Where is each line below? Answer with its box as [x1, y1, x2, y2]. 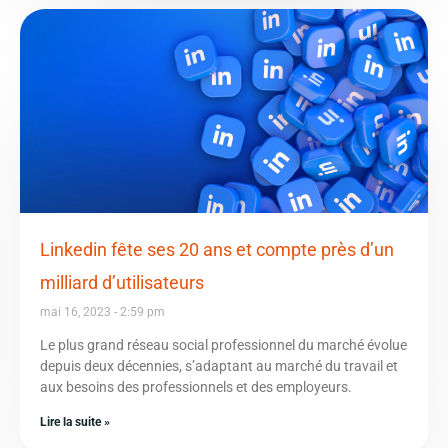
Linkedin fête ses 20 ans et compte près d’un [40, 238, 394, 260]
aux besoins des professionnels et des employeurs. [40, 378, 352, 395]
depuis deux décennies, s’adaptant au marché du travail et [40, 357, 398, 374]
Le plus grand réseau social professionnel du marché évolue [40, 336, 407, 353]
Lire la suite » [40, 414, 110, 429]
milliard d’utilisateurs [40, 271, 204, 293]
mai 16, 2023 [40, 304, 114, 319]
